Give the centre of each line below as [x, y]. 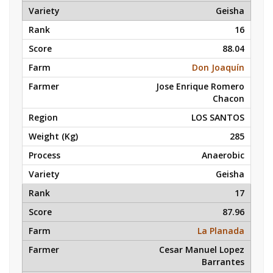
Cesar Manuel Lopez [202, 250]
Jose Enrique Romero [200, 86]
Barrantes [223, 262]
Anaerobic [223, 155]
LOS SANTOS [218, 117]
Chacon [229, 98]
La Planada [221, 231]
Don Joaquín [218, 67]
